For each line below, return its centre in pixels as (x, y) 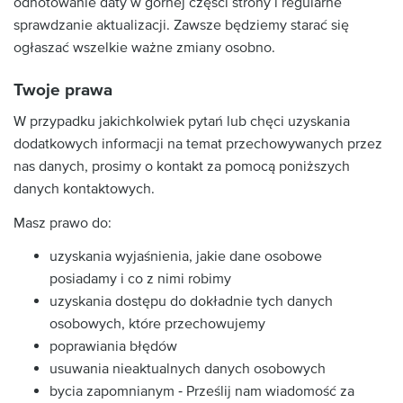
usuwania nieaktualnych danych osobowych (188, 369)
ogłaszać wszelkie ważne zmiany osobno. (144, 47)
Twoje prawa (63, 90)
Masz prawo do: (63, 223)
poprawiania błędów (113, 346)
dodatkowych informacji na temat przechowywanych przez (198, 144)
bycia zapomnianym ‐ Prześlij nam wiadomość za (202, 391)
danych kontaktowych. (84, 189)
